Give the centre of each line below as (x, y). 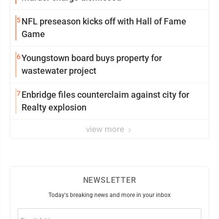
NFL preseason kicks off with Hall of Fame (104, 21)
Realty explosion (54, 107)
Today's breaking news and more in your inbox (109, 195)
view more (106, 129)
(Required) (41, 211)
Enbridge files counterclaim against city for (105, 95)
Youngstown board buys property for (92, 58)
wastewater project (59, 71)
